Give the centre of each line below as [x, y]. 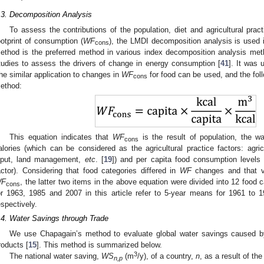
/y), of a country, [167, 256]
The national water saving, [56, 256]
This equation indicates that [61, 137]
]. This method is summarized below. [99, 245]
